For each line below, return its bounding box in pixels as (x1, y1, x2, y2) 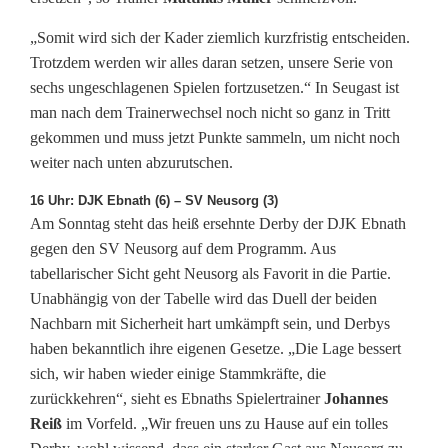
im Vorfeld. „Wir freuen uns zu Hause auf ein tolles (62, 415, 388, 433)
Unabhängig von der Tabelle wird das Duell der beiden (30, 290, 377, 308)
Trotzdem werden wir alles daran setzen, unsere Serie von (30, 54, 393, 72)
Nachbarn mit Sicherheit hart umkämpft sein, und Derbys (30, 315, 390, 333)
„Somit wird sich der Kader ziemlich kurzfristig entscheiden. (30, 29, 410, 47)
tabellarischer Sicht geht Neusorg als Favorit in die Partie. (30, 265, 391, 283)
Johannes (320, 390, 388, 408)
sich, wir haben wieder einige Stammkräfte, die (30, 365, 326, 383)
